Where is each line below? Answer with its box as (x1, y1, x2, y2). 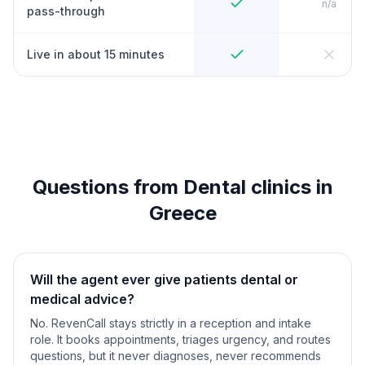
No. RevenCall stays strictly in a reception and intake (30, 316, 311, 330)
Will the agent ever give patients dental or (30, 271, 298, 288)
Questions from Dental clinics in (32, 175, 333, 199)
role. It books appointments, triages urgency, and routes (30, 332, 331, 346)
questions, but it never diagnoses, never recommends (30, 349, 321, 363)
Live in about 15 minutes (27, 47, 165, 61)
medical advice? (30, 291, 134, 307)
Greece (148, 201, 217, 225)
